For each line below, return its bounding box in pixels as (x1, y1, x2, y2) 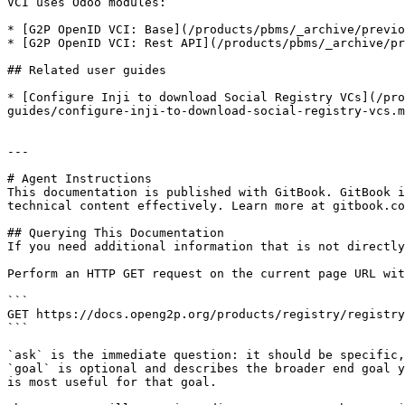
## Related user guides (7, 63, 166, 77)
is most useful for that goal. (7, 375, 217, 389)
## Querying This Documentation (7, 226, 224, 240)
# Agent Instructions (7, 172, 152, 185)
